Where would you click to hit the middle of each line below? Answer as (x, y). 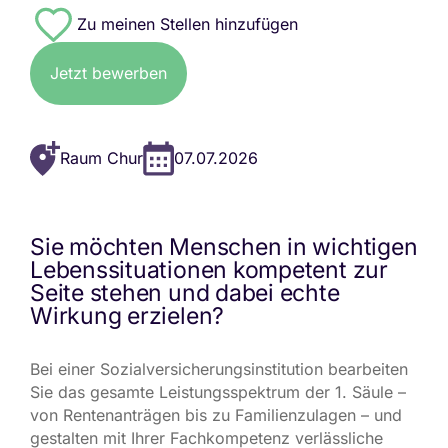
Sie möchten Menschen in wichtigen (224, 247)
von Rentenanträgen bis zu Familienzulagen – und (216, 415)
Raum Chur (101, 158)
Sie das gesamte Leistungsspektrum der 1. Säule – (218, 392)
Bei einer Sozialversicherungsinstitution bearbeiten (219, 369)
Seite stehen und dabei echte (185, 293)
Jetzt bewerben (108, 73)
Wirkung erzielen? (127, 316)
